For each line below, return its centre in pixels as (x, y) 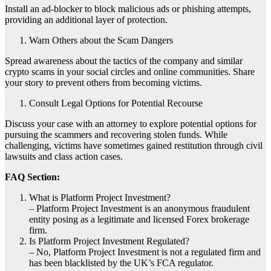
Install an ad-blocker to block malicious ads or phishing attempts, (128, 8)
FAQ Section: (32, 177)
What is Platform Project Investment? (100, 197)
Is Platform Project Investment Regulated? (109, 241)
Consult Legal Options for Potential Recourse (116, 103)
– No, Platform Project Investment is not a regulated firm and (145, 252)
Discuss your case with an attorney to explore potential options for (131, 123)
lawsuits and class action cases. (64, 156)
